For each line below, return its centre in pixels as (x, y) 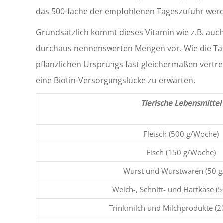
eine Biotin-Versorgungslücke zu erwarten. (115, 80)
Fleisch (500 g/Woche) (181, 134)
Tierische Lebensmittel (181, 103)
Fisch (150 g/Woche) (181, 152)
